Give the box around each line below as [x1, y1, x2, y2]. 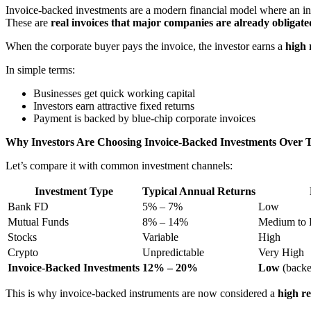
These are [6, 16, 51, 28]
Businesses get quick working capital [33, 87, 195, 99]
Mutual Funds [8, 215, 69, 228]
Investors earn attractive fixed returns [33, 99, 194, 112]
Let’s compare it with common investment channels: [6, 159, 233, 171]
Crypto [8, 246, 38, 258]
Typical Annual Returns [142, 185, 255, 197]
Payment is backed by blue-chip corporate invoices [33, 112, 255, 124]
